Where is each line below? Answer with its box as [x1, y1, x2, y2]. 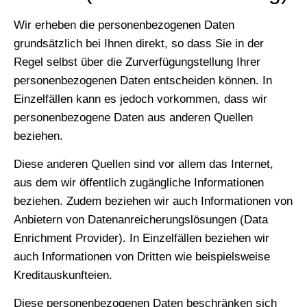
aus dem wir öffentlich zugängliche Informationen [14, 176, 264, 189]
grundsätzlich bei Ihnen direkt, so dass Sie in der [14, 36, 264, 50]
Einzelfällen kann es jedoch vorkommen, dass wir [14, 92, 267, 106]
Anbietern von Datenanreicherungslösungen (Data [14, 213, 268, 226]
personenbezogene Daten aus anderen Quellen [14, 110, 253, 124]
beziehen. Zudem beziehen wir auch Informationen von [14, 195, 293, 208]
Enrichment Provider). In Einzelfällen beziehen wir [14, 232, 269, 245]
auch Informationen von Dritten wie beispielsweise [14, 250, 270, 263]
